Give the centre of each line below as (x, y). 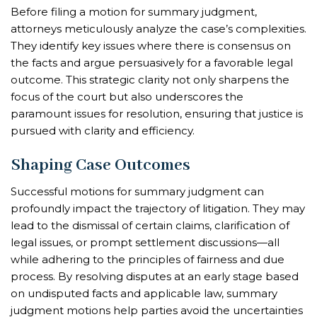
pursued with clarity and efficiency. (103, 130)
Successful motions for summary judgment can (137, 192)
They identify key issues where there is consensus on (151, 45)
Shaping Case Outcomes (100, 166)
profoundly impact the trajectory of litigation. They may (158, 209)
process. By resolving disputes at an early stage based (155, 277)
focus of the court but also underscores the (127, 96)
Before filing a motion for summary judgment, (134, 11)
